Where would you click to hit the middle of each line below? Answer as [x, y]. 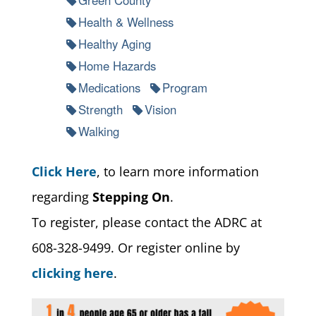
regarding [62, 196]
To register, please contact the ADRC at [146, 222]
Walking [98, 131]
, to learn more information [177, 171]
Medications [109, 87]
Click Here [64, 171]
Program [184, 87]
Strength [100, 109]
